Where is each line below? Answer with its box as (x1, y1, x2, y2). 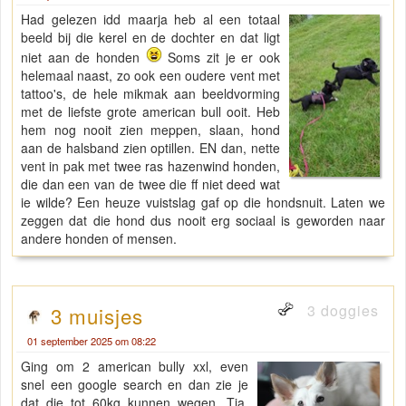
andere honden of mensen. (21, 229, 177, 248)
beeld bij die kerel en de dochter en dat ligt (21, 28, 280, 47)
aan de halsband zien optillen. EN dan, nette (21, 139, 280, 158)
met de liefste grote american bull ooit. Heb (21, 102, 280, 121)
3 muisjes (51, 301, 143, 331)
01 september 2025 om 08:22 (27, 333, 156, 349)
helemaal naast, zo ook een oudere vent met (21, 66, 280, 85)
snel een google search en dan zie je (21, 375, 249, 394)
